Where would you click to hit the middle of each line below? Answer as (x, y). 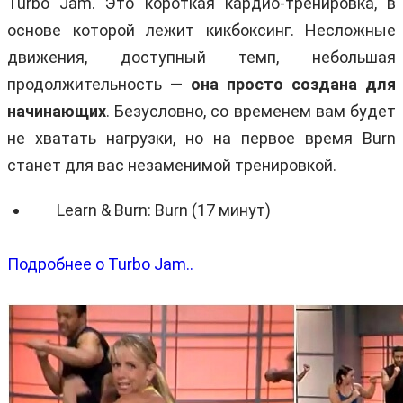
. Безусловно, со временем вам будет (251, 111)
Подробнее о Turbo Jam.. (100, 264)
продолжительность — (99, 84)
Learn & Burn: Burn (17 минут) (164, 210)
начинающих (57, 111)
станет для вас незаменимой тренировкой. (172, 165)
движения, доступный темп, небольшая (201, 57)
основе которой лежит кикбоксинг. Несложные (201, 30)
